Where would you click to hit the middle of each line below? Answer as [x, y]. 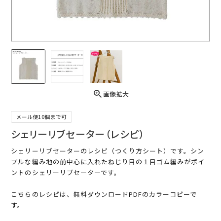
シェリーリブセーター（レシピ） [78, 134]
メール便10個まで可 [42, 117]
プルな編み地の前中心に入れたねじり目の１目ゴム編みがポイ [108, 162]
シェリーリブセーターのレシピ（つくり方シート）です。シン [108, 151]
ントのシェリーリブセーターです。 [66, 173]
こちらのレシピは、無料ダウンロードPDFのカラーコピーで [104, 194]
